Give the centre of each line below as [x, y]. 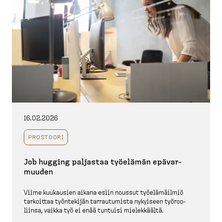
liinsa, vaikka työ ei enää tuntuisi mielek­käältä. [94, 211]
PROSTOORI [46, 138]
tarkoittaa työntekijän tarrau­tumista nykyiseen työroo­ [105, 202]
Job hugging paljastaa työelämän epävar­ [103, 162]
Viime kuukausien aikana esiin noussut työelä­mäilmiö [104, 193]
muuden [38, 172]
